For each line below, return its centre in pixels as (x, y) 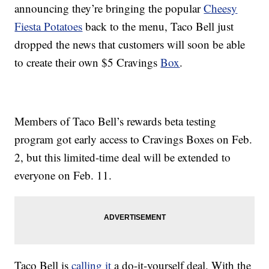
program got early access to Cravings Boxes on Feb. (134, 139)
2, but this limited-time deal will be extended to (123, 157)
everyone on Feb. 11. (63, 175)
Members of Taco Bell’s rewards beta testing (116, 121)
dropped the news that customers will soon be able (130, 44)
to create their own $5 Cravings (88, 62)
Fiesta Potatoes (49, 26)
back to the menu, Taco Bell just (158, 26)
